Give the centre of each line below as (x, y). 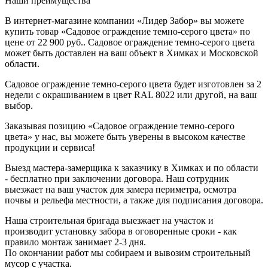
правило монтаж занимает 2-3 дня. (75, 242)
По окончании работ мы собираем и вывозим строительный (128, 252)
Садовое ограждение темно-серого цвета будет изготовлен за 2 (133, 84)
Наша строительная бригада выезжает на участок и (109, 220)
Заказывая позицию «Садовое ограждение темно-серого (120, 126)
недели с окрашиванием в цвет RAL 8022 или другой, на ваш (131, 95)
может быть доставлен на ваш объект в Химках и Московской (132, 53)
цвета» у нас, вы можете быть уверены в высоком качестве (125, 136)
